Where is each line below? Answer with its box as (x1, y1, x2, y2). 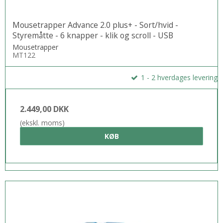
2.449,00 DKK (20, 104, 69, 115)
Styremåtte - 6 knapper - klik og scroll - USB (12, 30, 173, 41)
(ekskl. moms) (20, 118, 65, 128)
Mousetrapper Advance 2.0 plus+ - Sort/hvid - (12, 19, 178, 31)
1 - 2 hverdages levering (139, 73, 218, 83)
